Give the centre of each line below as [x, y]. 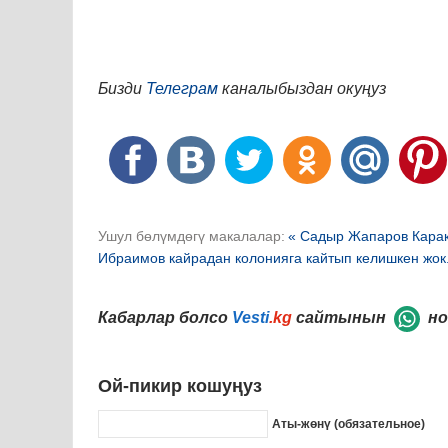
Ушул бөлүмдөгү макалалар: [191, 236]
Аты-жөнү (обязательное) [348, 423]
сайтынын [341, 318]
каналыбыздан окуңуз [302, 89]
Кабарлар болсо [165, 318]
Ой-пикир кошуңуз [180, 385]
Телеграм [182, 89]
